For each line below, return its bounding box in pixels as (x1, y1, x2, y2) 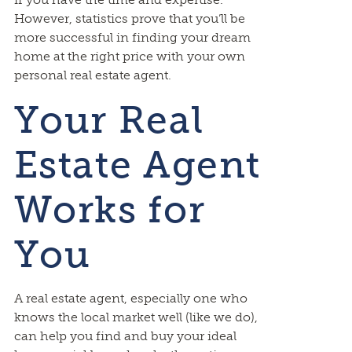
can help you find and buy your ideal (13, 328, 236, 343)
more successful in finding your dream (13, 30, 251, 45)
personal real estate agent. (13, 68, 171, 82)
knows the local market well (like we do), (13, 310, 258, 324)
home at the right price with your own (13, 49, 245, 64)
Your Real (13, 97, 204, 142)
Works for (13, 187, 206, 232)
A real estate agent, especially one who (13, 291, 247, 306)
